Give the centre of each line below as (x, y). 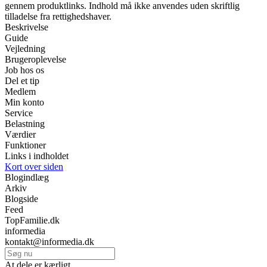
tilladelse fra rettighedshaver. (58, 17)
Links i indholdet (37, 156)
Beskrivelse (27, 27)
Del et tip (22, 81)
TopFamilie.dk (32, 221)
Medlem (20, 92)
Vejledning (25, 49)
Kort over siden (34, 167)
